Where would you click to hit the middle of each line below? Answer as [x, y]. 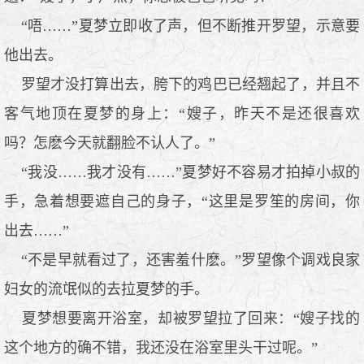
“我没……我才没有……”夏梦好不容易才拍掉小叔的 [182, 172]
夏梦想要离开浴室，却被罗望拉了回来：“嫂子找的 [182, 318]
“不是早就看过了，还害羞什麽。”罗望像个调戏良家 [182, 260]
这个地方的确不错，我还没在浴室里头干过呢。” [161, 347]
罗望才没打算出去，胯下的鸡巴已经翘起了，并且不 [182, 84]
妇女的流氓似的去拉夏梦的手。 [106, 289]
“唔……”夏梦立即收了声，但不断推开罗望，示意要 [182, 26]
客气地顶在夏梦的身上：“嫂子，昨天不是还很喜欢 [182, 113]
